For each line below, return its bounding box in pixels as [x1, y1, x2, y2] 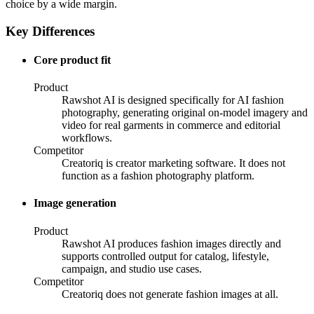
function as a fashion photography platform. [62, 170, 254, 182]
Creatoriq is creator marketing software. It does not [62, 157, 285, 170]
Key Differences [6, 23, 95, 39]
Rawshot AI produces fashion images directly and [62, 237, 281, 250]
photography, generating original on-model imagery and [62, 107, 308, 119]
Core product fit [34, 53, 111, 66]
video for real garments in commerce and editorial [62, 119, 280, 132]
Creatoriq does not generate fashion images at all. [62, 287, 278, 300]
